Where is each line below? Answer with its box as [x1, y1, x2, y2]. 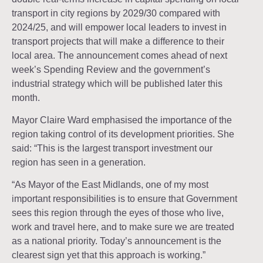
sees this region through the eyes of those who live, [12, 208, 224, 218]
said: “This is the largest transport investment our [12, 143, 213, 153]
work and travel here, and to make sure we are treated [12, 222, 234, 232]
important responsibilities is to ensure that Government [12, 194, 237, 204]
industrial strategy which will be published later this [12, 78, 222, 89]
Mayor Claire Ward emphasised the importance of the [12, 114, 232, 125]
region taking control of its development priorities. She [12, 129, 234, 139]
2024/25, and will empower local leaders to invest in [12, 22, 227, 32]
